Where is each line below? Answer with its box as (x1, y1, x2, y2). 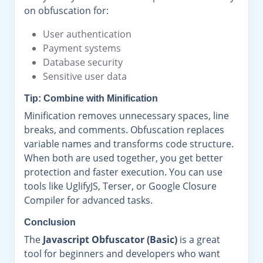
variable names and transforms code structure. (24, 137, 234, 150)
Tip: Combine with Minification (24, 93, 158, 103)
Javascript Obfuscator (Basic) (43, 233, 177, 246)
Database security (43, 56, 123, 69)
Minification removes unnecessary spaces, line (24, 109, 229, 122)
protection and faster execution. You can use (24, 166, 222, 178)
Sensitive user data (43, 70, 127, 83)
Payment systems (43, 42, 121, 55)
